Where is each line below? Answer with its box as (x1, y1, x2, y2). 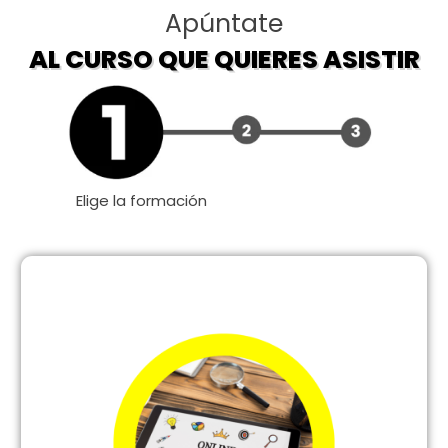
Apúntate (165, 5, 283, 41)
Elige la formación (76, 190, 207, 212)
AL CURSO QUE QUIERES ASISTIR (28, 41, 420, 77)
